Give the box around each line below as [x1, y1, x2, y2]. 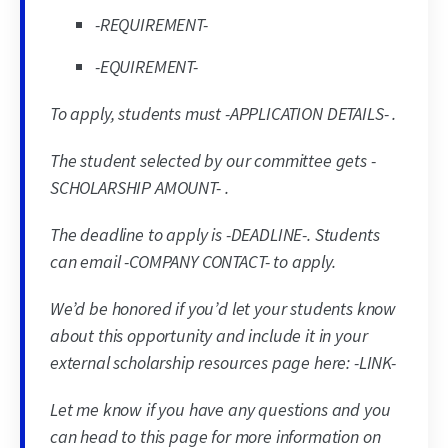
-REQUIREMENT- [95, 13, 208, 37]
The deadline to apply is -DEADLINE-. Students [50, 223, 380, 247]
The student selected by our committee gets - [50, 149, 376, 173]
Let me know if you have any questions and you [50, 398, 391, 422]
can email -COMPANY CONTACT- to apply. [50, 250, 336, 274]
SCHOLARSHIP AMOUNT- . [50, 176, 229, 200]
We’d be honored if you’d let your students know [50, 297, 397, 321]
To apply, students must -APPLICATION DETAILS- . [50, 102, 397, 126]
